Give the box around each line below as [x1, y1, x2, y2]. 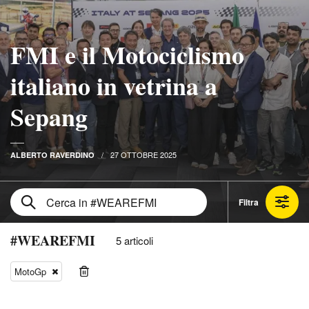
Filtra [239, 195, 259, 208]
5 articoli [116, 233, 153, 248]
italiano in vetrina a [10, 68, 217, 103]
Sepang [10, 99, 88, 134]
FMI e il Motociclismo [10, 37, 244, 72]
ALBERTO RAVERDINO [10, 150, 94, 160]
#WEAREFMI [10, 230, 95, 250]
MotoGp [14, 265, 46, 278]
